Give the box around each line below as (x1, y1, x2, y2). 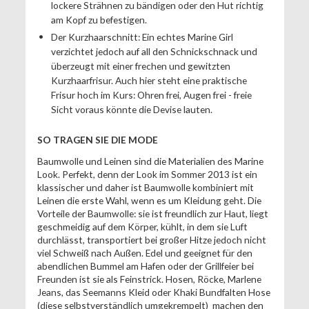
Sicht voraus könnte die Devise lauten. (50, 103, 215, 115)
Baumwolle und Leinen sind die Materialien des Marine (37, 154, 263, 167)
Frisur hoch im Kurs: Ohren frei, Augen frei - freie (50, 88, 252, 101)
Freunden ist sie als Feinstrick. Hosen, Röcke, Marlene (37, 272, 261, 285)
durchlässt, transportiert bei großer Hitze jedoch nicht (37, 233, 266, 246)
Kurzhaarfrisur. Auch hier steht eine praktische (50, 74, 247, 86)
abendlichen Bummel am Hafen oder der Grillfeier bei (37, 259, 254, 272)
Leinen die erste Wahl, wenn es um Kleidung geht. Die (37, 194, 261, 206)
